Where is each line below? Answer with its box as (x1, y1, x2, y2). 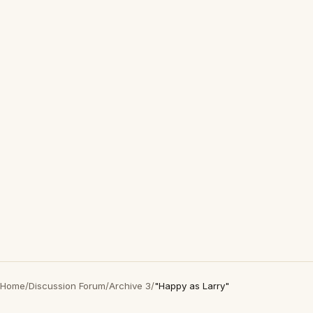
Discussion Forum (29, 280, 105, 291)
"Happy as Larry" (154, 280, 229, 291)
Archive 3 (109, 280, 151, 291)
